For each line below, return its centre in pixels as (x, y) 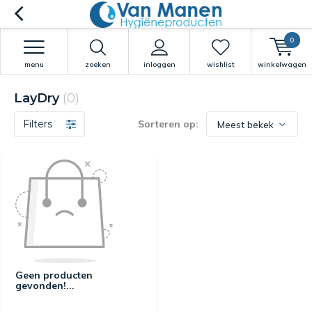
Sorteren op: (168, 124)
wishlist (220, 64)
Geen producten (54, 275)
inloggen (159, 64)
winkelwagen (282, 64)
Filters (38, 124)
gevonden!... (45, 286)
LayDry (38, 98)
